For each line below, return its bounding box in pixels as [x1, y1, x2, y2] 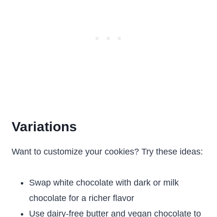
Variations [12, 119, 77, 134]
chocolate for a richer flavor [29, 193, 134, 203]
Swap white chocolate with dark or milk [29, 178, 179, 187]
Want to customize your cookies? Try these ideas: [12, 147, 203, 156]
